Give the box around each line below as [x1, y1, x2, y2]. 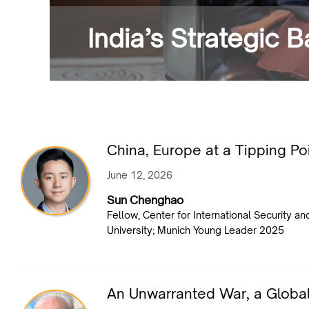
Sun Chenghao [107, 193, 183, 208]
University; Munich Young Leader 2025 [107, 224, 284, 237]
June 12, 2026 [107, 169, 172, 181]
